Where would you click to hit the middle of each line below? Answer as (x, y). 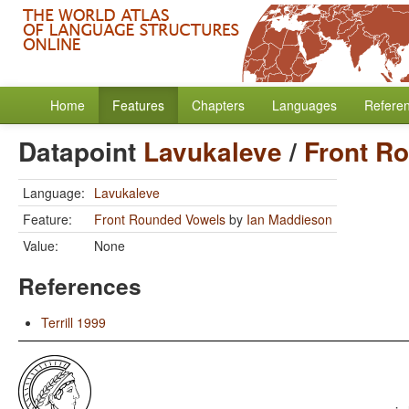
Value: (41, 246)
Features (138, 105)
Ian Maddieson (289, 219)
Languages (304, 105)
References (80, 286)
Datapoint (81, 151)
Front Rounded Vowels (160, 219)
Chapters (218, 105)
